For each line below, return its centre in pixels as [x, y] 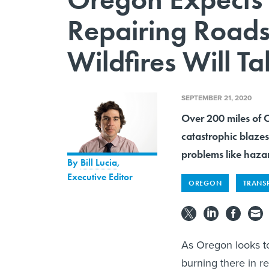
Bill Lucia [99, 162]
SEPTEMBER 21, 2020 [216, 97]
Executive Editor [100, 177]
